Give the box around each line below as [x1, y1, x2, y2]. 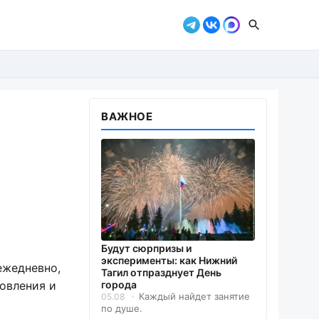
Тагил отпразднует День [101, 266, 221, 279]
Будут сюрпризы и [101, 242, 192, 255]
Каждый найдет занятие [139, 291, 250, 303]
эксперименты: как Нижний [101, 254, 237, 267]
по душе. [101, 303, 142, 315]
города [101, 278, 137, 291]
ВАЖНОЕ [101, 110, 153, 123]
